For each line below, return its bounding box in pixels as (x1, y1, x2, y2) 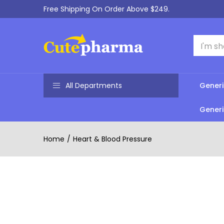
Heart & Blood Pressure (73, 134, 152, 144)
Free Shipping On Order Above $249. (43, 4, 169, 14)
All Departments (65, 80, 122, 90)
